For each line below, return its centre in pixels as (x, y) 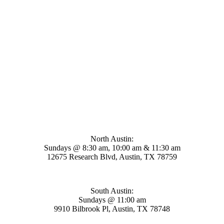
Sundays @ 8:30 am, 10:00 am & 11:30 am (112, 148)
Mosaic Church (112, 113)
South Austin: (112, 191)
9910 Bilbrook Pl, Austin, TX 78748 (112, 209)
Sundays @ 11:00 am (112, 200)
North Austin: (112, 139)
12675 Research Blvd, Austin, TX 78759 (112, 157)
